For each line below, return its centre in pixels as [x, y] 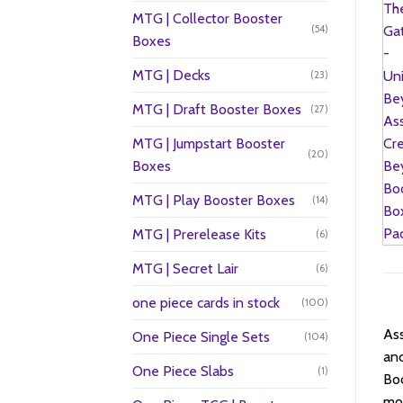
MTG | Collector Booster [207, 18]
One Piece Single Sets [201, 336]
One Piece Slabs [183, 371]
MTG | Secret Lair [185, 268]
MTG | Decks [171, 75]
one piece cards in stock [206, 302]
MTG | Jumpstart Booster [209, 143]
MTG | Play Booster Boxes [214, 200]
